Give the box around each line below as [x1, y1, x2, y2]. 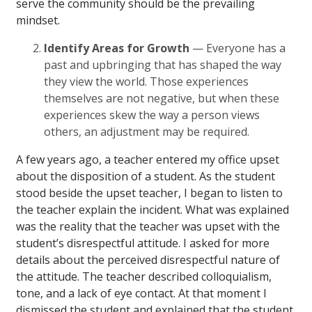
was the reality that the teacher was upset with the [16, 218, 280, 234]
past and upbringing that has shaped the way [44, 56, 281, 72]
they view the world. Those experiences [44, 73, 249, 89]
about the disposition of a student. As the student [16, 168, 275, 184]
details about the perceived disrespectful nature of [16, 251, 280, 267]
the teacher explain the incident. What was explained [16, 201, 289, 217]
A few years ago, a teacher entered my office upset [16, 151, 279, 167]
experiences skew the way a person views [44, 107, 260, 123]
